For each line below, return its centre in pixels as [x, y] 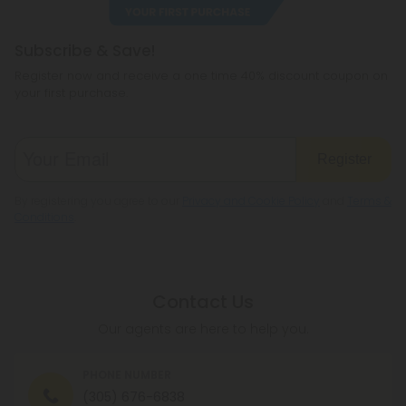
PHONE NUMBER [127, 375]
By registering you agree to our [98, 201]
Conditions [44, 217]
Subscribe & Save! [85, 51]
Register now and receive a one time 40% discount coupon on [201, 76]
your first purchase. [71, 93]
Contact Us [203, 302]
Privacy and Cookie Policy [251, 201]
